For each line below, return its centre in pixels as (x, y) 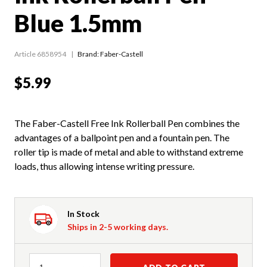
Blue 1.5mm (78, 23)
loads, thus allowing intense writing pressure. (104, 166)
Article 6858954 (40, 54)
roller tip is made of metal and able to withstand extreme (129, 151)
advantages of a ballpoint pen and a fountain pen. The (122, 137)
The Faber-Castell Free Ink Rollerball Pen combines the (127, 123)
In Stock (83, 213)
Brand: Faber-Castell (110, 54)
